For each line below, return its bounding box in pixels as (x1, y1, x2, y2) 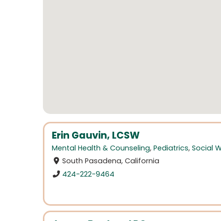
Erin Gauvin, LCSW (52, 129, 140, 142)
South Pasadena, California (62, 156, 160, 166)
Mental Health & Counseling (52, 143, 150, 153)
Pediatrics (153, 143, 188, 153)
